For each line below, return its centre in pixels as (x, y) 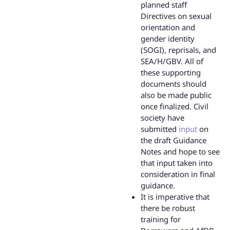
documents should (174, 83)
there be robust (168, 208)
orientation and (168, 27)
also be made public (176, 95)
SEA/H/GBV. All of (172, 61)
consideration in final (178, 174)
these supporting (171, 72)
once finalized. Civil (175, 106)
